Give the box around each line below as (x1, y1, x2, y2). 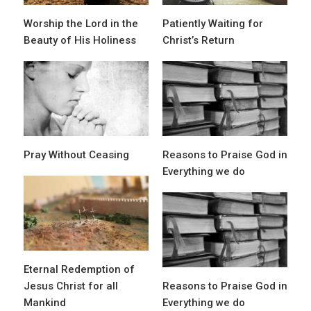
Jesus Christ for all (24, 280, 118, 293)
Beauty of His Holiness (24, 34, 136, 47)
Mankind (24, 296, 66, 310)
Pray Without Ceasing (24, 149, 129, 162)
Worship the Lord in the (24, 17, 138, 31)
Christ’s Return (162, 34, 235, 47)
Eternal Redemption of (24, 263, 135, 276)
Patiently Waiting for (162, 17, 263, 31)
